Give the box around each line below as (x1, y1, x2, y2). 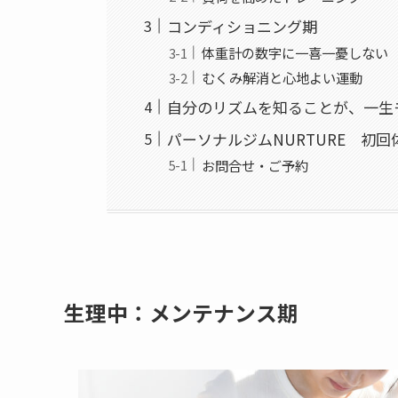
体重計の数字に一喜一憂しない (201, 42, 388, 62)
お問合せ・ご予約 (201, 155, 308, 175)
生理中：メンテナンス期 (64, 296, 298, 328)
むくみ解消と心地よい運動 (201, 67, 362, 87)
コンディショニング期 (167, 15, 318, 38)
